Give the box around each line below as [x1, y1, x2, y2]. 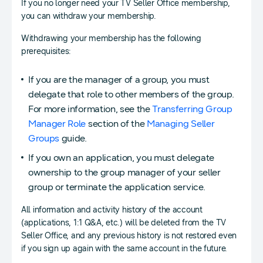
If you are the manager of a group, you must [28, 74, 210, 86]
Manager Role [28, 118, 86, 130]
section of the [86, 118, 147, 130]
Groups [28, 133, 60, 144]
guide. [59, 133, 87, 144]
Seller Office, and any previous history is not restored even [21, 231, 237, 241]
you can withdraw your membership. [21, 11, 156, 22]
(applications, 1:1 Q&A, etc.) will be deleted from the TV [21, 218, 227, 228]
